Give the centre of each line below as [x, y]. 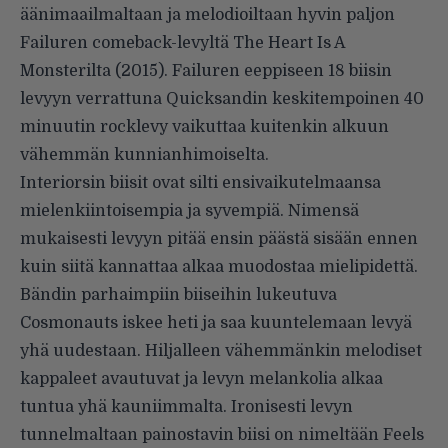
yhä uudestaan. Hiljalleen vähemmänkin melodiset [221, 351]
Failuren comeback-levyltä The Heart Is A [182, 43]
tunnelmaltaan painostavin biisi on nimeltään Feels [222, 435]
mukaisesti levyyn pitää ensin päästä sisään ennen [219, 239]
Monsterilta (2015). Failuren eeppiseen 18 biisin [206, 71]
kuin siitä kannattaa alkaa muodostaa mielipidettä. [219, 267]
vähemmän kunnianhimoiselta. [144, 155]
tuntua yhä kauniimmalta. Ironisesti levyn [186, 407]
